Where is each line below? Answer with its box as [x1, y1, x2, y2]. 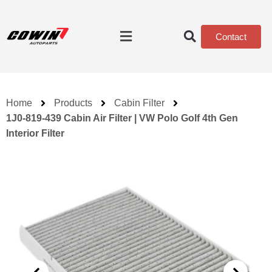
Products [54, 98, 92, 108]
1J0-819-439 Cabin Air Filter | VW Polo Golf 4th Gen [6, 113, 238, 123]
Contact [216, 31, 246, 42]
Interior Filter [6, 128, 64, 138]
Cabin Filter [114, 98, 165, 108]
